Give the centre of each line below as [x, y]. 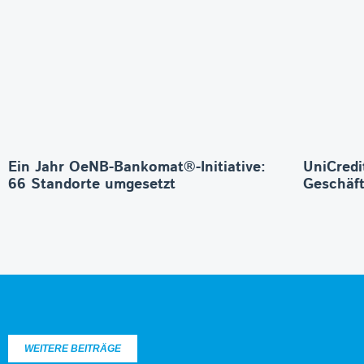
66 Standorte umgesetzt [92, 185]
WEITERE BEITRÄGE [73, 349]
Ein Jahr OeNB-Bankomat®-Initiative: [137, 168]
